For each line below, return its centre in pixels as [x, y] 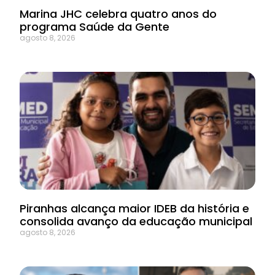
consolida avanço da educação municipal [136, 222]
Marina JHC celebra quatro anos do [118, 14]
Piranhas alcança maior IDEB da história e [134, 209]
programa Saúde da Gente [95, 27]
